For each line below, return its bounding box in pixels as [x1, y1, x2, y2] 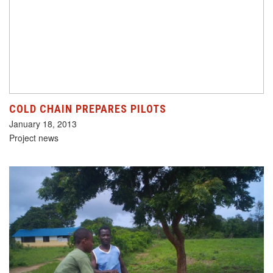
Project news [9, 131, 58, 144]
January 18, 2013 [9, 117, 77, 130]
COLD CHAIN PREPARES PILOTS [9, 102, 166, 115]
